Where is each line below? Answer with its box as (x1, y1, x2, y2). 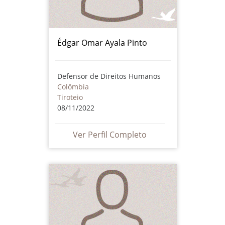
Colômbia (57, 81, 89, 91)
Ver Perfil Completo (73, 129, 147, 140)
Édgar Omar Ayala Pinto (57, 37, 147, 48)
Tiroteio (57, 92, 83, 102)
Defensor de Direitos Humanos (57, 71, 161, 81)
